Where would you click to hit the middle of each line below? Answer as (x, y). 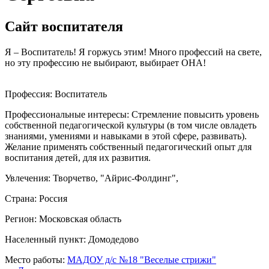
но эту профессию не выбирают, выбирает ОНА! (105, 62)
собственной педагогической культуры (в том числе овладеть (131, 125)
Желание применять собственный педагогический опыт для (128, 147)
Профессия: (30, 94)
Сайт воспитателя (64, 26)
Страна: (22, 198)
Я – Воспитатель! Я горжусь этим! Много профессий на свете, (133, 52)
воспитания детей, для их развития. (78, 157)
